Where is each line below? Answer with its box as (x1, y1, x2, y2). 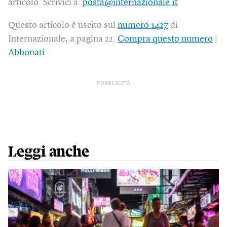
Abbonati (8, 48, 45, 57)
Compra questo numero (118, 34, 213, 44)
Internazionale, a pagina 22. (8, 34, 118, 44)
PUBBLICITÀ (97, 81, 130, 87)
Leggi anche (8, 144, 89, 160)
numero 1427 (118, 21, 168, 30)
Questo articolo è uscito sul (8, 21, 118, 30)
